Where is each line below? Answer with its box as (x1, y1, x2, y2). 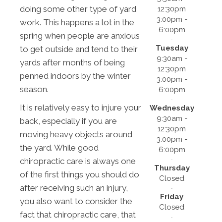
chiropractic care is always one (20, 156, 136, 166)
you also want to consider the (20, 196, 132, 206)
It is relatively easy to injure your (20, 102, 141, 112)
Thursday (154, 163, 190, 172)
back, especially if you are (20, 115, 117, 126)
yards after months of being (20, 57, 125, 67)
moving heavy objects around (20, 129, 132, 139)
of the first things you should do (20, 169, 139, 179)
